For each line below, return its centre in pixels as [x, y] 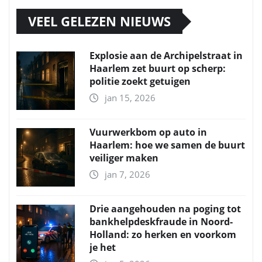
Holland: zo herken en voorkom [163, 235]
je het [103, 248]
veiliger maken [124, 158]
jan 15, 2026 [130, 98]
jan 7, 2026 [127, 175]
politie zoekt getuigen [140, 82]
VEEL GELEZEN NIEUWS [99, 21]
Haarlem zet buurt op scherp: [158, 69]
